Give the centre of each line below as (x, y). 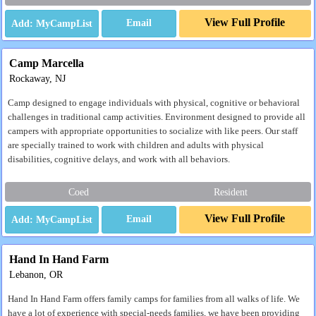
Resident (230, 192)
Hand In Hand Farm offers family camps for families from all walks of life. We (154, 299)
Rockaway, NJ (37, 78)
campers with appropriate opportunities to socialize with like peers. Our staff (153, 131)
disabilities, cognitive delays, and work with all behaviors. (119, 159)
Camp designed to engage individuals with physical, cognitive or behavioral (154, 103)
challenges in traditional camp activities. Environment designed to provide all (157, 117)
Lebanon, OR (36, 274)
